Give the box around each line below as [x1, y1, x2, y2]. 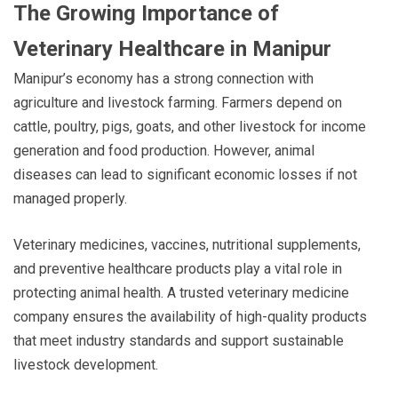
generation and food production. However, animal [13, 141, 314, 159]
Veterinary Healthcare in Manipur [13, 36, 331, 61]
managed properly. [13, 189, 127, 207]
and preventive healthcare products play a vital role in [13, 259, 342, 277]
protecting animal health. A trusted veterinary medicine [13, 283, 349, 301]
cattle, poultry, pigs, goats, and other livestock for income [13, 117, 366, 135]
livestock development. [13, 355, 158, 373]
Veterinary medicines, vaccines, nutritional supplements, [13, 235, 361, 253]
